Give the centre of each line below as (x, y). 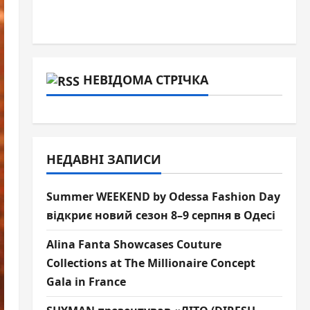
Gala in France (86, 281)
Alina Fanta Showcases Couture (134, 244)
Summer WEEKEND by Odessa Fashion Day (163, 196)
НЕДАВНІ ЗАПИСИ (103, 159)
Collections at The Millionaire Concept (151, 263)
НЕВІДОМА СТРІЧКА (145, 80)
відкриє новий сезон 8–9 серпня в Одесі (161, 215)
